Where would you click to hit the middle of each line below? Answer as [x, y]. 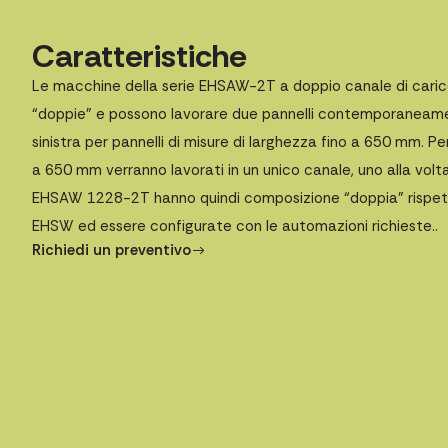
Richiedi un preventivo [111, 250]
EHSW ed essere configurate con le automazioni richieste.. [235, 226]
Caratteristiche [139, 56]
